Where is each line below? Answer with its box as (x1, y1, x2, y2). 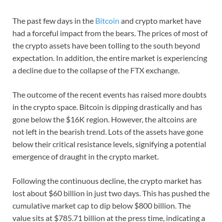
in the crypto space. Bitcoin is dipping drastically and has (12, 102, 202, 112)
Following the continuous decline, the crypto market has (12, 176, 202, 186)
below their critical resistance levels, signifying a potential (12, 139, 206, 149)
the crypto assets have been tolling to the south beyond (12, 41, 200, 51)
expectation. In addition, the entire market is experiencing (12, 53, 207, 63)
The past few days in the (12, 16, 95, 26)
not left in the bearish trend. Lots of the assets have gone (12, 127, 203, 137)
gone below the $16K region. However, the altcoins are (12, 114, 197, 124)
